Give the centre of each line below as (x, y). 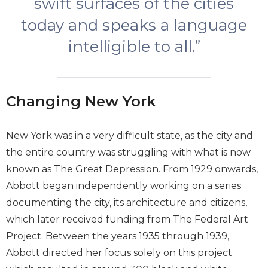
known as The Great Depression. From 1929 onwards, (132, 169)
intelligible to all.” (134, 46)
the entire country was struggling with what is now (128, 152)
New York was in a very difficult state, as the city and (130, 135)
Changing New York (81, 101)
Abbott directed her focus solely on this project (119, 252)
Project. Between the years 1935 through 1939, (118, 236)
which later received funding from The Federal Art (127, 219)
